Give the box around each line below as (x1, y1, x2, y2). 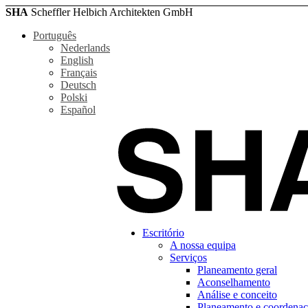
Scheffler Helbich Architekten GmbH (28, 6, 193, 18)
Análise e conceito (197, 289, 277, 301)
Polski (60, 91, 87, 103)
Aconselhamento (197, 276, 270, 289)
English (60, 54, 93, 66)
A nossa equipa (170, 239, 236, 252)
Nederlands (60, 42, 110, 54)
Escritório (142, 227, 184, 239)
